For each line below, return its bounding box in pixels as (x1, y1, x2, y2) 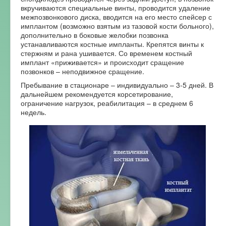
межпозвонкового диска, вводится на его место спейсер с (21, 11, 212, 22)
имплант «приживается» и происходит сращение (21, 56, 184, 67)
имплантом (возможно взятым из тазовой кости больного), (21, 20, 214, 31)
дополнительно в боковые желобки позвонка (21, 29, 168, 40)
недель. (21, 106, 46, 117)
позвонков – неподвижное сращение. (21, 66, 144, 76)
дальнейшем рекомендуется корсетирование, (21, 88, 173, 99)
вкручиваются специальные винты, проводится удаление (21, 2, 210, 13)
